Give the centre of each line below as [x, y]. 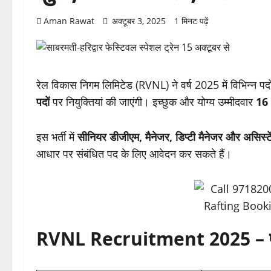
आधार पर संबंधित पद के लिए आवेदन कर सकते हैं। [134, 154]
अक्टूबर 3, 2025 [139, 21]
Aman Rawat [69, 21]
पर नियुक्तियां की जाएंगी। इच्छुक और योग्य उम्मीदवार [153, 102]
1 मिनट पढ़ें [191, 21]
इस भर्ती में [57, 137]
